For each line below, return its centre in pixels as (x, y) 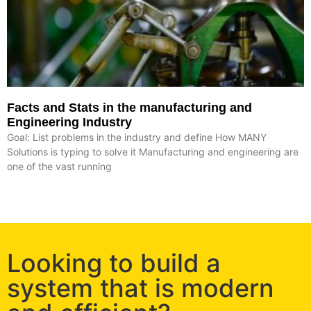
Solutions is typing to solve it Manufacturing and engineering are (153, 151)
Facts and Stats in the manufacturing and (129, 107)
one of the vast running (59, 166)
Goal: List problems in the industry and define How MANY (137, 137)
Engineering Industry (69, 122)
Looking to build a (114, 263)
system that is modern (141, 288)
